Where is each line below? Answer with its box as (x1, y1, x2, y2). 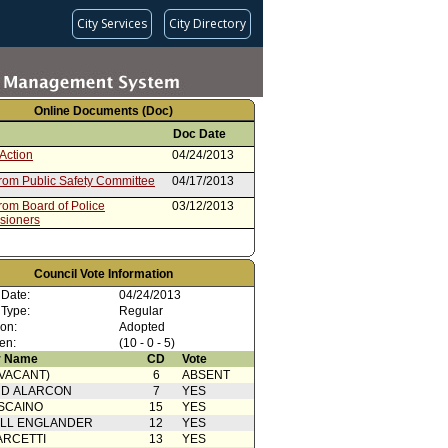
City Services (77, 15, 147, 32)
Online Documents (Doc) (34, 104, 173, 118)
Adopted (119, 320, 165, 334)
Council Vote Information (33, 267, 173, 281)
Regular (119, 304, 163, 318)
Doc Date (173, 127, 226, 141)
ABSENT (182, 368, 230, 382)
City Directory (169, 15, 246, 32)
